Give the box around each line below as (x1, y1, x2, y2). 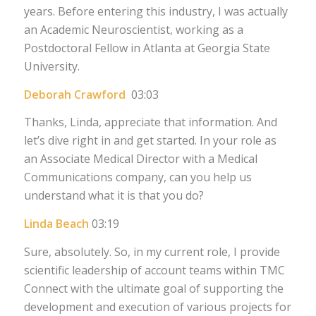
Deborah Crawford (23, 86, 131, 102)
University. (23, 59, 80, 75)
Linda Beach (23, 215, 89, 231)
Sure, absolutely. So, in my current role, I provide (23, 243, 280, 260)
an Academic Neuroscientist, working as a (23, 22, 243, 38)
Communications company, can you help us (23, 169, 252, 186)
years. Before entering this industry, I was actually (23, 4, 288, 20)
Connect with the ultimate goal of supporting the (23, 280, 284, 296)
